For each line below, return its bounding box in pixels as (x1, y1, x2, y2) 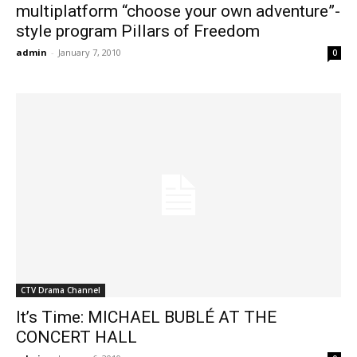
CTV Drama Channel (21, 284, 100, 296)
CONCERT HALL (16, 327, 137, 347)
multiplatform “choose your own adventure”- (16, 2, 340, 22)
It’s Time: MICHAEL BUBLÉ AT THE (16, 307, 277, 327)
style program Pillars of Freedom (16, 22, 260, 41)
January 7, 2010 (58, 46, 121, 59)
